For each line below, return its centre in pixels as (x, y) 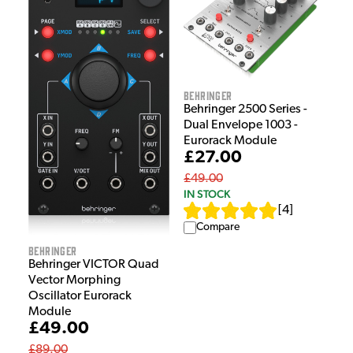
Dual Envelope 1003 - (241, 126)
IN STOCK (207, 194)
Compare (218, 228)
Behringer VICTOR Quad (94, 264)
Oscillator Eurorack (80, 296)
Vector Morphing (74, 280)
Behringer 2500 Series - (245, 110)
